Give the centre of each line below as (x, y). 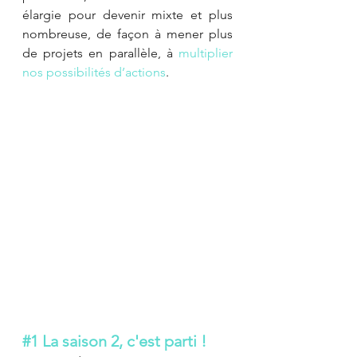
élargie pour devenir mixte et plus (127, 15)
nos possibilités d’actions (94, 72)
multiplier (206, 53)
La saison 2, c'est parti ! (122, 341)
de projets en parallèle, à (100, 53)
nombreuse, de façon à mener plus (127, 34)
